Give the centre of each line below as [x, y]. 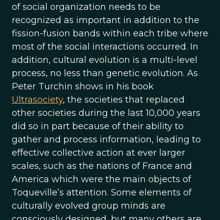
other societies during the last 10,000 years [106, 113]
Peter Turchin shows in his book [83, 86]
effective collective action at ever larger [98, 153]
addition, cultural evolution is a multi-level [105, 60]
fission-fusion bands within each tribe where [110, 33]
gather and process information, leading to [106, 139]
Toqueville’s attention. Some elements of [102, 192]
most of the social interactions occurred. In [105, 47]
